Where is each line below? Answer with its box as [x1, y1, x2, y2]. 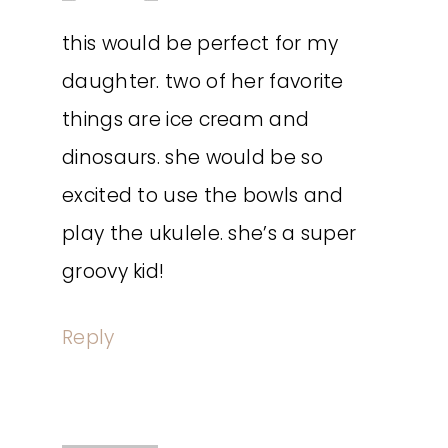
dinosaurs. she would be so [62, 144, 323, 171]
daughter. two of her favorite [62, 68, 344, 95]
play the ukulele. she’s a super [62, 220, 357, 247]
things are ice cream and [62, 106, 310, 133]
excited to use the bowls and [62, 182, 344, 209]
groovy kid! [62, 258, 165, 285]
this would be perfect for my [62, 30, 339, 57]
